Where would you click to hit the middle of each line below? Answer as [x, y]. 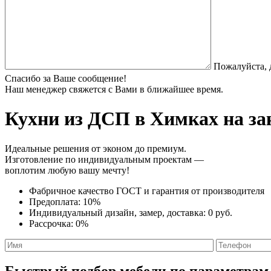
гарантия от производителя [208, 191]
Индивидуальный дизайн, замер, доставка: [119, 212]
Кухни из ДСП [67, 119]
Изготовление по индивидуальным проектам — [104, 159]
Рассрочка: [52, 223]
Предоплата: [56, 201]
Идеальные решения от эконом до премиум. [96, 148]
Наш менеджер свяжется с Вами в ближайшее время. [114, 89]
